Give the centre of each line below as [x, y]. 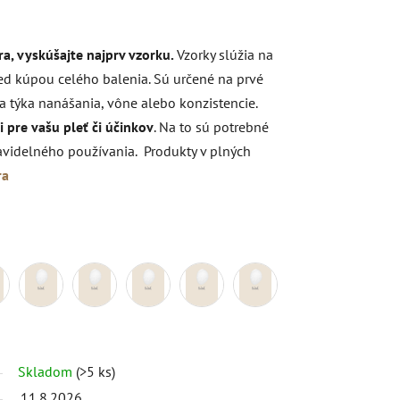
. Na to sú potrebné [211, 126]
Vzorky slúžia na [225, 54]
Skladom [47, 371]
